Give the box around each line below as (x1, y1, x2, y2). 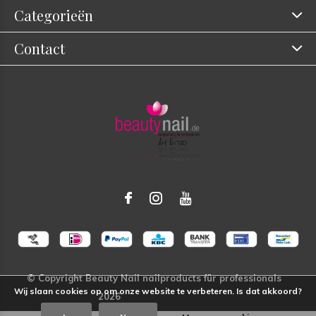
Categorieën (14, 5, 93, 25)
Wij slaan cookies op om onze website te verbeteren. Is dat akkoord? (14, 286, 302, 296)
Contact (14, 38, 65, 58)
